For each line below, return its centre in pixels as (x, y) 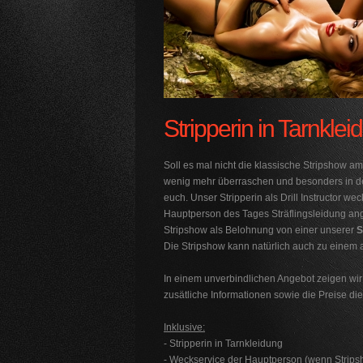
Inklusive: (184, 327)
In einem (184, 279)
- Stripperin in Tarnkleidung (223, 344)
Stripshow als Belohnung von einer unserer (259, 230)
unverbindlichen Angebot (259, 279)
